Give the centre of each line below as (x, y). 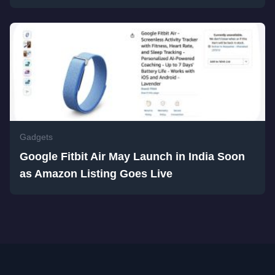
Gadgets (36, 137)
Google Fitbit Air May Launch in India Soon (132, 157)
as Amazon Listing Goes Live (96, 174)
